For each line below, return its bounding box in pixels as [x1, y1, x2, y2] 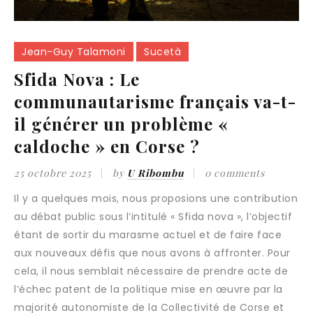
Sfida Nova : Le [14, 68, 140, 90]
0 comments [205, 166, 265, 180]
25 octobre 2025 [14, 166, 92, 180]
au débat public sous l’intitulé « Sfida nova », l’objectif [14, 210, 292, 224]
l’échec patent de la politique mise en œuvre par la [14, 282, 283, 296]
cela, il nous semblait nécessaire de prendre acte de [14, 264, 288, 278]
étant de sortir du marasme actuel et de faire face [14, 228, 282, 242]
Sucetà [144, 45, 181, 59]
